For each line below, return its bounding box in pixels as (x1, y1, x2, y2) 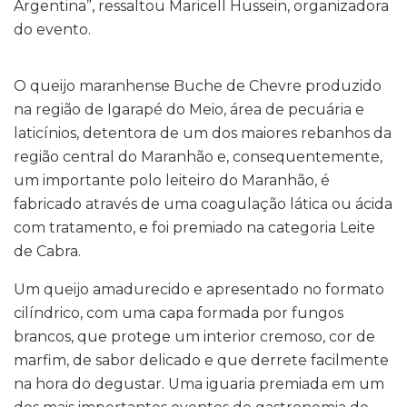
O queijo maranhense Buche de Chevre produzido (14, 77, 382, 95)
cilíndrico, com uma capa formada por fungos (14, 304, 343, 323)
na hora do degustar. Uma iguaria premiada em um (14, 375, 384, 393)
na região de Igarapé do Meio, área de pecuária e (14, 101, 364, 119)
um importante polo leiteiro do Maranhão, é (14, 172, 330, 190)
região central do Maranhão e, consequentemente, (14, 148, 382, 166)
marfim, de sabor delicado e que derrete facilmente (14, 352, 389, 370)
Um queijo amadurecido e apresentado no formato (14, 281, 384, 299)
